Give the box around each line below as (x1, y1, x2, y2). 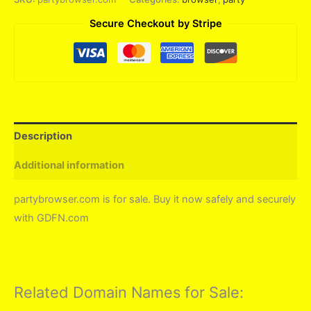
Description (14, 130, 72, 143)
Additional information (14, 158, 124, 171)
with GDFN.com (14, 211, 89, 224)
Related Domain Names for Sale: (14, 283, 244, 301)
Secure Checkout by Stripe (89, 17, 222, 31)
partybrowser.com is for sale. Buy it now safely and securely (14, 192, 296, 205)
